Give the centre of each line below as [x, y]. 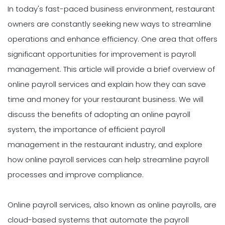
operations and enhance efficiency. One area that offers [113, 39]
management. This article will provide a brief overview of [111, 69]
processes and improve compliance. [76, 175]
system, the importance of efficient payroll [86, 130]
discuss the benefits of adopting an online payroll [99, 115]
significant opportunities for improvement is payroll [102, 54]
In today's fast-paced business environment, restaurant [111, 9]
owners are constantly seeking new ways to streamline [109, 24]
